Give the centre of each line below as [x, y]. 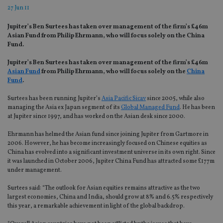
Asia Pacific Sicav [124, 99]
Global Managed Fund [150, 108]
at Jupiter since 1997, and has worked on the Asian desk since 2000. [96, 117]
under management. [35, 170]
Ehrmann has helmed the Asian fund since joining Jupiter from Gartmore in [108, 135]
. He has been [197, 108]
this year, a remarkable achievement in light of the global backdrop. [96, 206]
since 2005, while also [175, 99]
